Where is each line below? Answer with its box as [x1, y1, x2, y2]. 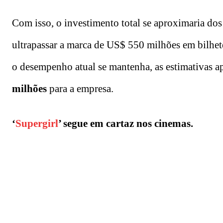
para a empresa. [47, 82, 113, 95]
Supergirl [15, 117, 58, 129]
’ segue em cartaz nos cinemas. [58, 117, 193, 129]
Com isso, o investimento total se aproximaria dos [12, 16, 222, 29]
